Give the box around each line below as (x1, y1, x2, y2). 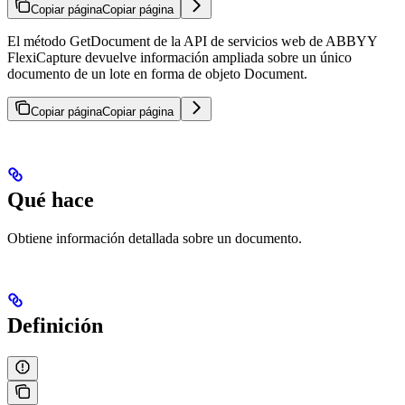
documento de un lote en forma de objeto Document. (7, 66, 307, 82)
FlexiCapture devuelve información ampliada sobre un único (7, 50, 352, 66)
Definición (7, 314, 103, 338)
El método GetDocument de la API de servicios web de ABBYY (7, 33, 377, 50)
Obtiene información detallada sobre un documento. (7, 231, 302, 247)
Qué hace (7, 188, 94, 212)
